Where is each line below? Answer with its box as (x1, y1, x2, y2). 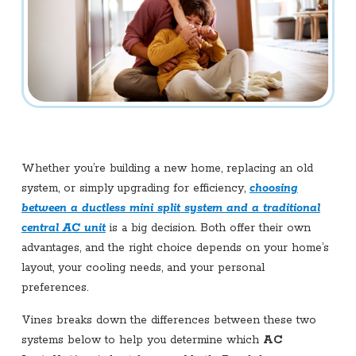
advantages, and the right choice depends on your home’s (21, 240, 329, 255)
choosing (249, 180, 298, 195)
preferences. (21, 280, 88, 295)
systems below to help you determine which (21, 332, 263, 347)
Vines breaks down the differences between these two (21, 312, 316, 327)
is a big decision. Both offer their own (105, 220, 311, 235)
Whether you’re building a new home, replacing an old (21, 161, 313, 176)
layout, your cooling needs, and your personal (21, 260, 265, 275)
